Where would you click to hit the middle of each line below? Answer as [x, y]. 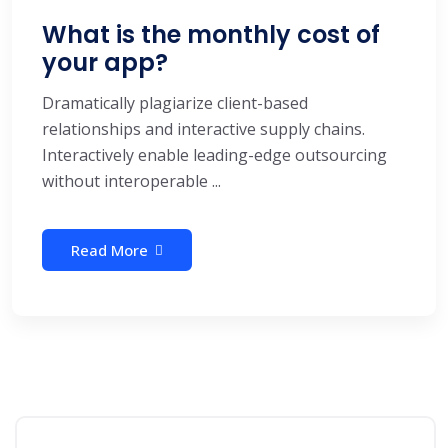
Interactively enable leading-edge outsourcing [214, 154]
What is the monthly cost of [211, 34]
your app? [105, 62]
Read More [109, 249]
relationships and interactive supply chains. [203, 128]
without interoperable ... [131, 180]
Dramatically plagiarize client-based [175, 102]
